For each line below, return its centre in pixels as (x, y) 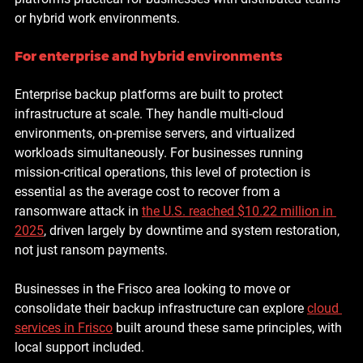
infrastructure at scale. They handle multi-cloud (151, 113)
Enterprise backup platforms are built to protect (150, 94)
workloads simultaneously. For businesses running (160, 152)
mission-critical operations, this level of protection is (164, 172)
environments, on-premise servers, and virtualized (156, 133)
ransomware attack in (78, 211)
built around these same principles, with (229, 327)
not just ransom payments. (91, 250)
